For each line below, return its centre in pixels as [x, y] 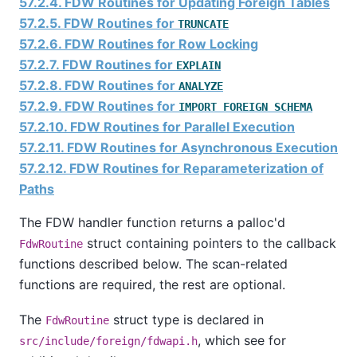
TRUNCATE [203, 24]
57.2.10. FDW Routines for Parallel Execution [157, 126]
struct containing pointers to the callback [210, 243]
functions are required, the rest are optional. [152, 284]
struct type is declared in [186, 319]
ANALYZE [201, 86]
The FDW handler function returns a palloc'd [152, 222]
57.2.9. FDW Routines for [99, 106]
